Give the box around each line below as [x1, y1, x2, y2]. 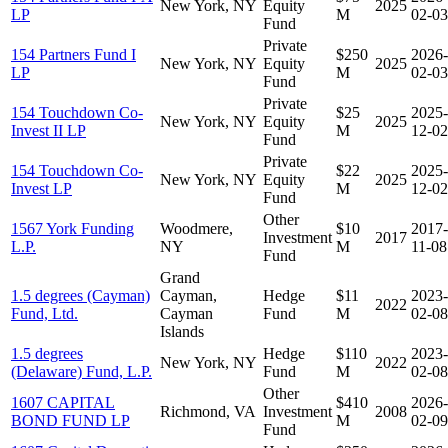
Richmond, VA [160, 402, 256, 420]
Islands [160, 322, 204, 340]
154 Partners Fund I [11, 45, 136, 63]
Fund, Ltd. [11, 304, 78, 322]
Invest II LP [11, 121, 86, 139]
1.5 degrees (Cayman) [11, 286, 150, 304]
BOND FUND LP [11, 411, 130, 429]
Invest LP [11, 179, 72, 197]
